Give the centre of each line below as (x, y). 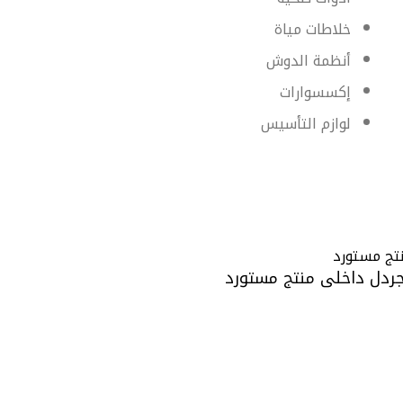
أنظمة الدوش (309, 61)
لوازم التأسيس (306, 124)
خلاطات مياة (313, 29)
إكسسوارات (315, 92)
